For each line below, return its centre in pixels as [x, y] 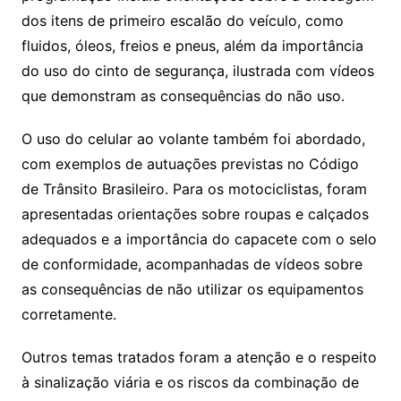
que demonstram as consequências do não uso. [183, 96]
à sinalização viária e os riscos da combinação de [190, 383]
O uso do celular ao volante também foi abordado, [193, 139]
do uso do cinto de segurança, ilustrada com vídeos [197, 71]
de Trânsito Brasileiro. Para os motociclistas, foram [194, 189]
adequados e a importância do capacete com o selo [199, 239]
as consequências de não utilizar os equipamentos [192, 290]
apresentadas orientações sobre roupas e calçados [195, 214]
